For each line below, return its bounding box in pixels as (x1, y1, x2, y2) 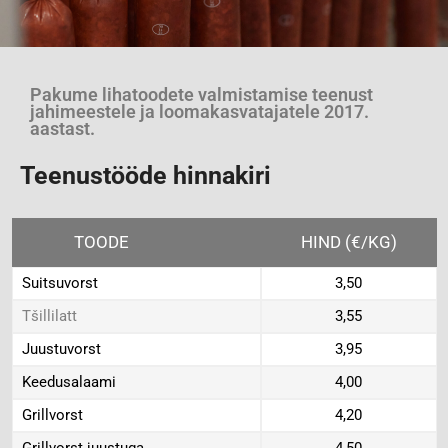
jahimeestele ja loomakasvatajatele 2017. (30, 102, 369, 122)
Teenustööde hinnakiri (20, 161, 271, 190)
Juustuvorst (21, 340, 101, 358)
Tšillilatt (21, 307, 77, 325)
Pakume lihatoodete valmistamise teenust (30, 85, 373, 105)
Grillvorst (21, 406, 83, 424)
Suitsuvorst (21, 274, 98, 292)
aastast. (30, 119, 95, 139)
